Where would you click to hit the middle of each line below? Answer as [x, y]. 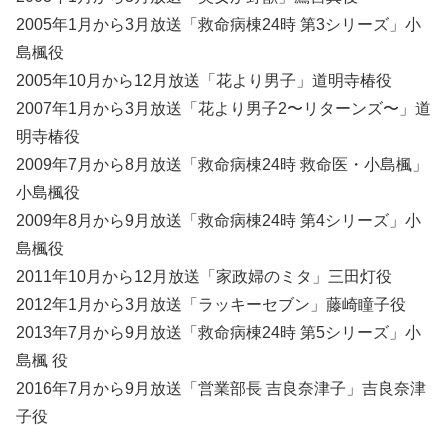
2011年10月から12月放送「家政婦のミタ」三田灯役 [204, 277]
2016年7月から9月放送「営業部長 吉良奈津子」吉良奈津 [221, 389]
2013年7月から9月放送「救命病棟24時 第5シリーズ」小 [218, 333]
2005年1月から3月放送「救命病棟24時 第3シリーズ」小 [218, 25]
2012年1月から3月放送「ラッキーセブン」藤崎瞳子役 [211, 305]
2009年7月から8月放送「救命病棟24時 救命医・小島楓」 [222, 165]
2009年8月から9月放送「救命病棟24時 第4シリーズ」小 [218, 221]
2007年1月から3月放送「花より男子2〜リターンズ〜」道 [223, 109]
